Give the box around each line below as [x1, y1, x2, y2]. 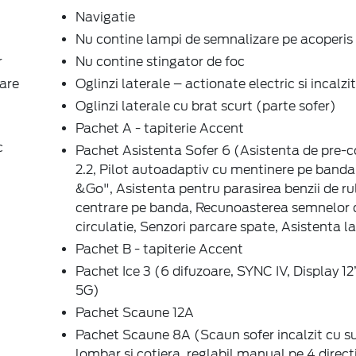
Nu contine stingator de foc [75, 53, 245, 69]
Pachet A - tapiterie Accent [75, 120, 244, 136]
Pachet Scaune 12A [75, 304, 194, 320]
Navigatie [75, 9, 135, 25]
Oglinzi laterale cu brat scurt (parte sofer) [75, 98, 336, 114]
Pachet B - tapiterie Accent [75, 241, 243, 257]
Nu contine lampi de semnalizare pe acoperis [75, 31, 353, 47]
